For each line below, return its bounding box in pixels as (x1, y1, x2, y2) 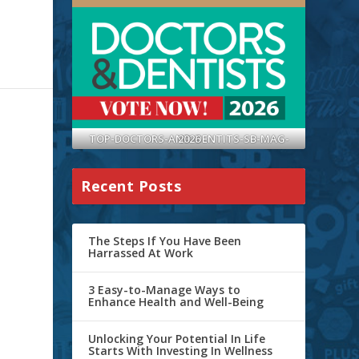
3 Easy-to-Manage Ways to (88, 282, 241, 298)
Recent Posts (81, 176, 182, 196)
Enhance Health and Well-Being (88, 294, 264, 310)
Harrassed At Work (88, 245, 194, 261)
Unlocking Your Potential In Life (88, 331, 266, 347)
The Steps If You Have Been (88, 233, 242, 249)
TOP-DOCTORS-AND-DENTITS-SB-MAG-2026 (177, 131, 200, 147)
